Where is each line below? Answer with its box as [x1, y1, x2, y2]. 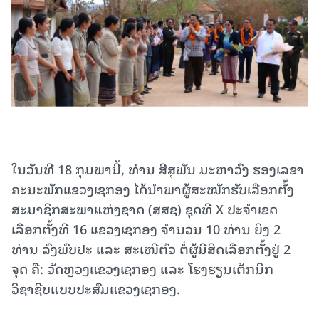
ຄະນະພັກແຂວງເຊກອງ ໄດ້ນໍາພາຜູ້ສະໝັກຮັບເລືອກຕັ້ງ [11, 178, 294, 199]
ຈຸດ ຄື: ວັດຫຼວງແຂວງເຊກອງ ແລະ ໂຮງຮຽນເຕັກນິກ [11, 258, 273, 279]
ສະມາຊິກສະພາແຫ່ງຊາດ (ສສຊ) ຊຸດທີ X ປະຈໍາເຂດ [11, 198, 278, 219]
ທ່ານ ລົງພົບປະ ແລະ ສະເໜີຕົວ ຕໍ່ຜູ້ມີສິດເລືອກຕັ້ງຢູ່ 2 [11, 238, 291, 259]
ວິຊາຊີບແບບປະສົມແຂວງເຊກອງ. [11, 278, 180, 299]
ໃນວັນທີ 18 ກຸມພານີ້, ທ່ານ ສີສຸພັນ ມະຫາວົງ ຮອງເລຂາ [11, 158, 304, 179]
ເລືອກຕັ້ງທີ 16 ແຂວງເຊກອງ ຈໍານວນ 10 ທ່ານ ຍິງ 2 [11, 218, 281, 239]
